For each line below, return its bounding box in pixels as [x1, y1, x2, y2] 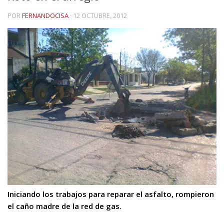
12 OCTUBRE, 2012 [73, 11, 127, 20]
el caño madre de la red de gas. [7, 201, 121, 211]
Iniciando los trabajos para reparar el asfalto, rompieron [7, 189, 214, 199]
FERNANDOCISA [22, 11, 68, 20]
